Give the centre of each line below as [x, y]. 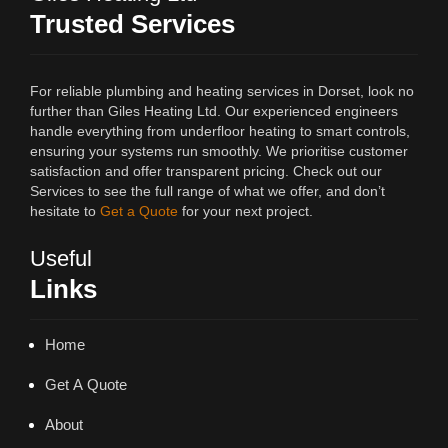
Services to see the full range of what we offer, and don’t [207, 191]
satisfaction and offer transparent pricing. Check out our [206, 171]
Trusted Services [132, 24]
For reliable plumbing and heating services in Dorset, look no [222, 91]
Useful [61, 259]
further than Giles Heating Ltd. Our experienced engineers [214, 111]
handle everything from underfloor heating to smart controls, [220, 131]
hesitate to [65, 211]
